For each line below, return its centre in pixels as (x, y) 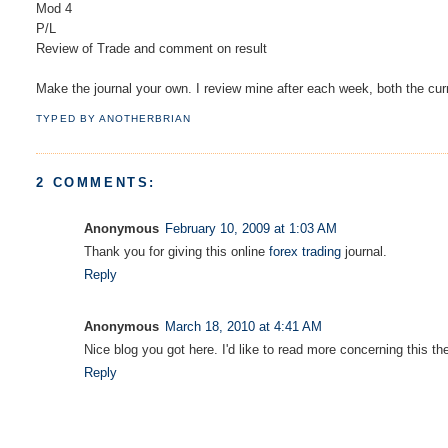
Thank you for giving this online (177, 251)
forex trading (305, 251)
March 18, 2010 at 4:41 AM (244, 326)
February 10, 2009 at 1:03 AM (251, 228)
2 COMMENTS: (96, 182)
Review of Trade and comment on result (152, 49)
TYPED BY (67, 119)
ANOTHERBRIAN (144, 119)
